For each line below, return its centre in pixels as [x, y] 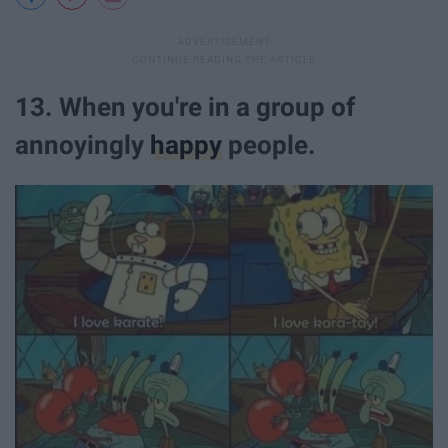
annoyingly [82, 145]
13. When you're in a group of [185, 107]
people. [269, 145]
